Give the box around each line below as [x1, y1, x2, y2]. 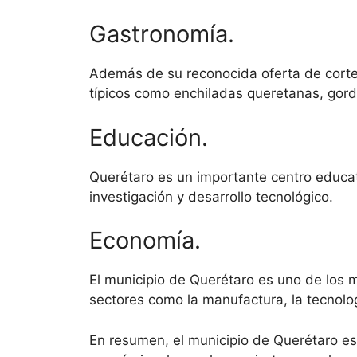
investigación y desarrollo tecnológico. [89, 188, 333, 205]
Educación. [89, 123, 208, 151]
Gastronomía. [89, 20, 234, 49]
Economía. [89, 226, 201, 255]
